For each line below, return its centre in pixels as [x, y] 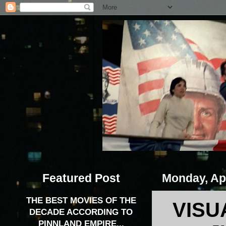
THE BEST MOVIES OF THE [81, 201]
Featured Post [81, 178]
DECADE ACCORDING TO [81, 212]
